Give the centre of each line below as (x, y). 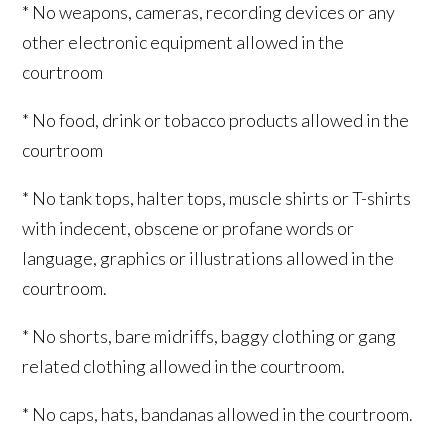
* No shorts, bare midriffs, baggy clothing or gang (209, 336)
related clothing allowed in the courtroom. (184, 366)
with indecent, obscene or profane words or (188, 228)
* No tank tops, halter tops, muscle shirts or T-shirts (217, 198)
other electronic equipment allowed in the (183, 42)
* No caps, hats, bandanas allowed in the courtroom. (218, 414)
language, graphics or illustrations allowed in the (208, 258)
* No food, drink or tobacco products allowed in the (216, 120)
